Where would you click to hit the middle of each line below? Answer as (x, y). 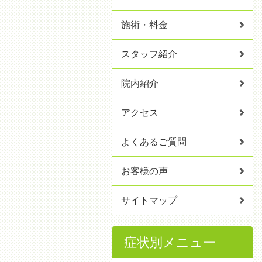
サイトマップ (149, 200)
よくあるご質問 (154, 142)
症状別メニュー (170, 242)
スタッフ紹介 (149, 54)
